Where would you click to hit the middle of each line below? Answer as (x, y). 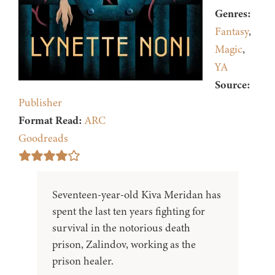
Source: (233, 85)
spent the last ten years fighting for (129, 211)
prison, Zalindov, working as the (124, 245)
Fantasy (232, 32)
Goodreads (43, 138)
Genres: (233, 14)
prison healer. (83, 261)
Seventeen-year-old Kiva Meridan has (137, 195)
